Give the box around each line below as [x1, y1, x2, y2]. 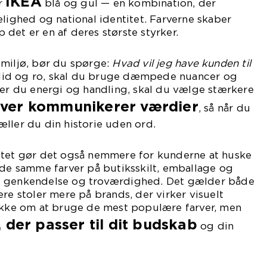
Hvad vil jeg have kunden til [112, 57, 252, 69]
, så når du [198, 102, 251, 114]
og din [197, 220, 234, 232]
